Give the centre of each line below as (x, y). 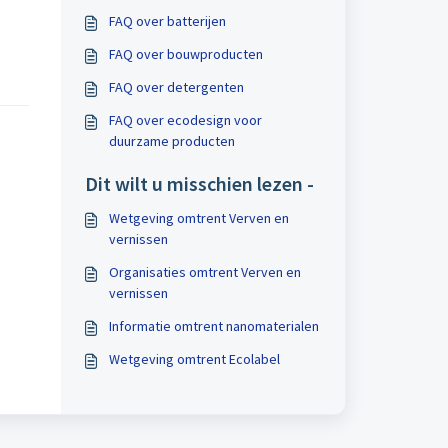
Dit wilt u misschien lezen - (199, 183)
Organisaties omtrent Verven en (204, 272)
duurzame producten (171, 141)
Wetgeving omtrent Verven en (198, 218)
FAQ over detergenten (176, 87)
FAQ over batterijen (167, 21)
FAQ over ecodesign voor (185, 120)
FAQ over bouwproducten (185, 54)
